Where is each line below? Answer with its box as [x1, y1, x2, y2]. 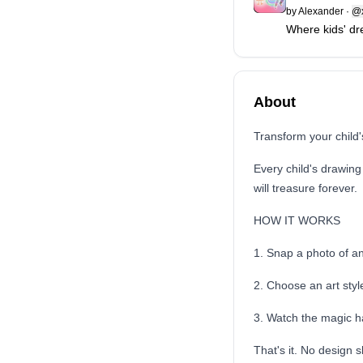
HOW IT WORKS [254, 214, 340, 227]
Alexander [298, 6, 344, 17]
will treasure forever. [254, 181, 357, 194]
